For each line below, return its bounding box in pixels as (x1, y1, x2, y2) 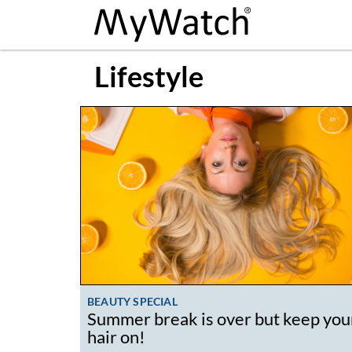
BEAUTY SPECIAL (87, 294, 178, 308)
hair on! (87, 326, 145, 347)
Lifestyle (94, 58, 203, 93)
